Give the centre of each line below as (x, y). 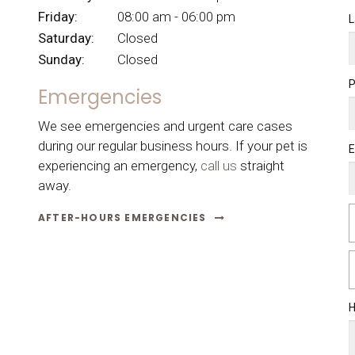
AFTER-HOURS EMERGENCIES (122, 217)
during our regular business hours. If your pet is (172, 146)
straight (260, 166)
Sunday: (61, 59)
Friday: (57, 16)
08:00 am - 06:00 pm (176, 16)
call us (218, 166)
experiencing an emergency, (119, 166)
